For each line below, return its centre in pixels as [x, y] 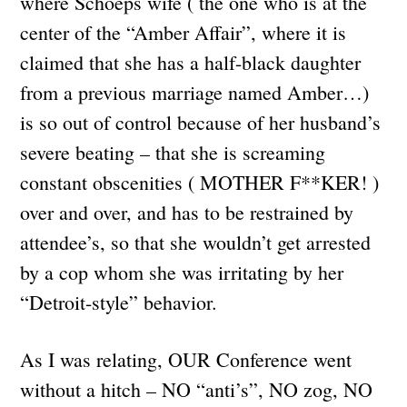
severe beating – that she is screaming [173, 152]
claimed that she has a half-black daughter [191, 62]
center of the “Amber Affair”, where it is [184, 32]
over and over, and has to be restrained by [187, 212]
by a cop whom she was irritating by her [182, 272]
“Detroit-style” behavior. [122, 302]
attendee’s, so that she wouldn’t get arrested [196, 242]
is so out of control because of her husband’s [201, 122]
